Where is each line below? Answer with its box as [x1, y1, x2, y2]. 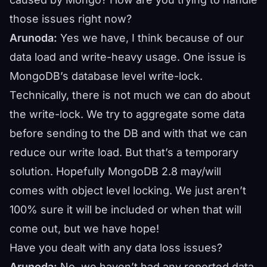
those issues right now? [10, 12, 132, 25]
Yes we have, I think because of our [57, 31, 244, 44]
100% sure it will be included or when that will [10, 203, 241, 216]
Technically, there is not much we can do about [10, 88, 250, 101]
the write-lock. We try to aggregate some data [10, 107, 245, 120]
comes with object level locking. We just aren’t [10, 184, 246, 197]
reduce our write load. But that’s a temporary [10, 145, 238, 159]
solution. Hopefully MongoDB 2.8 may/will [10, 164, 221, 178]
